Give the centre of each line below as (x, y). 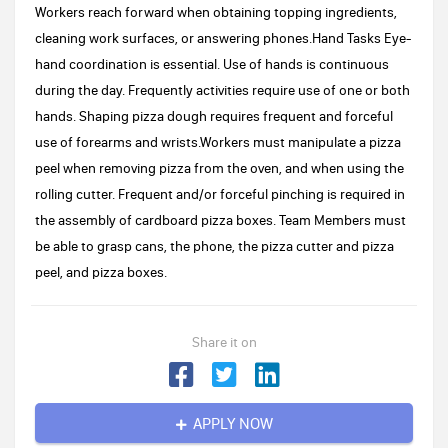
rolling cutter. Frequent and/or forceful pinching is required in (220, 194)
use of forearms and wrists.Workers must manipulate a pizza (218, 142)
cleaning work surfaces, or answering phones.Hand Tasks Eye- (223, 38)
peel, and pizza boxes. (101, 272)
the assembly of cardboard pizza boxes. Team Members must (220, 220)
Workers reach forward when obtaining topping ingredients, (216, 12)
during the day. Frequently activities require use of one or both (222, 90)
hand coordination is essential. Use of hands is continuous (212, 64)
